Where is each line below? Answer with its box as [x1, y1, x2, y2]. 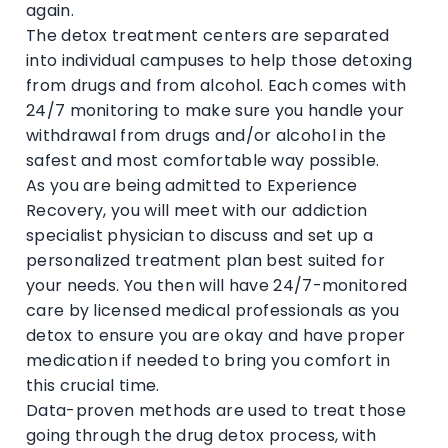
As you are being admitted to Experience [26, 173, 358, 197]
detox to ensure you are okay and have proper [26, 323, 406, 347]
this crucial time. [26, 373, 160, 397]
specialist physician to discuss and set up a [26, 223, 374, 247]
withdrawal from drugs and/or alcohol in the [26, 123, 386, 147]
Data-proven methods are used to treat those [26, 398, 406, 422]
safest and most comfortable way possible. [26, 148, 380, 172]
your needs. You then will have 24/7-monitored [26, 273, 408, 297]
